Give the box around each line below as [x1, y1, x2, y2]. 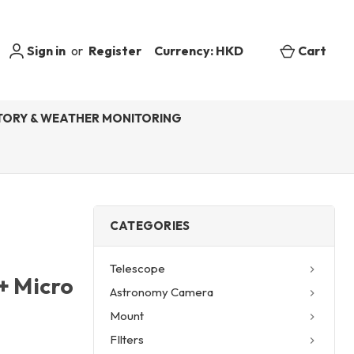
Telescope [110, 260, 165, 276]
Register [88, 42, 141, 58]
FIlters [110, 331, 144, 347]
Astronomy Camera [110, 284, 213, 299]
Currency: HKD [153, 42, 246, 58]
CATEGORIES [110, 218, 190, 233]
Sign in [24, 42, 66, 58]
